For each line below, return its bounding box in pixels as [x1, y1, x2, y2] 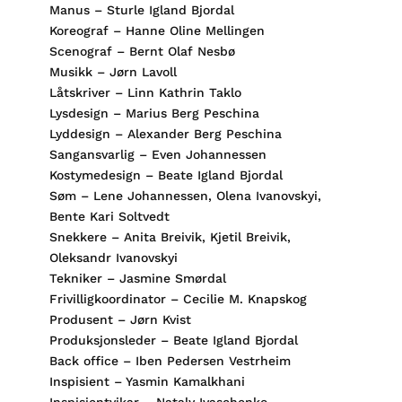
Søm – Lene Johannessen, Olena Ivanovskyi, [48, 188, 321, 203]
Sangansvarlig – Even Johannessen [48, 147, 267, 162]
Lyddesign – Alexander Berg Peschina [48, 127, 282, 141]
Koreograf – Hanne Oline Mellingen [48, 23, 265, 38]
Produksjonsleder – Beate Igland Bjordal [48, 333, 298, 347]
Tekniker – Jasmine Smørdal [48, 271, 226, 285]
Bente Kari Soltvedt [48, 209, 170, 223]
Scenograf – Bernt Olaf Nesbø [48, 44, 235, 58]
